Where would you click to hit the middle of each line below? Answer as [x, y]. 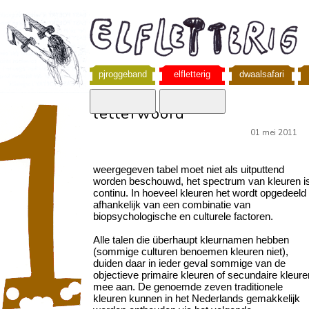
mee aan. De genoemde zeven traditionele [188, 286]
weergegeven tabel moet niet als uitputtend [189, 169]
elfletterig [192, 74]
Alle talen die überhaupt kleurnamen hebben [191, 239]
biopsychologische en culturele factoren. [183, 216]
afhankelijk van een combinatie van [172, 204]
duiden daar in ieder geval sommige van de [189, 263]
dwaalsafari [262, 74]
